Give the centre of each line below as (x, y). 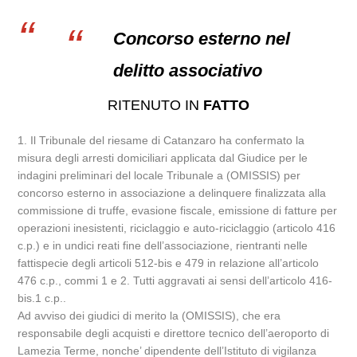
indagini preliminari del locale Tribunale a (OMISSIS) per (159, 175)
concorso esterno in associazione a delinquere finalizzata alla (172, 193)
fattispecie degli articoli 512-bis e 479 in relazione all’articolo (169, 263)
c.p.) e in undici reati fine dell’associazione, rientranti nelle (163, 245)
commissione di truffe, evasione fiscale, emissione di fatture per (178, 210)
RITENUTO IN (155, 105)
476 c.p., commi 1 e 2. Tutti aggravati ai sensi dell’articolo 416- (175, 280)
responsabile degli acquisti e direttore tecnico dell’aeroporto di (174, 333)
